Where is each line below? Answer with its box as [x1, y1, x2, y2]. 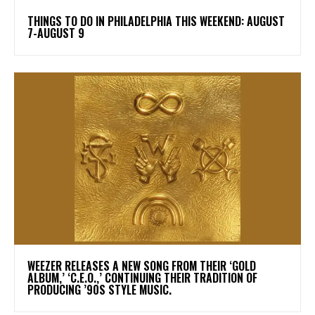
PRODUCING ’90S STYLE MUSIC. [27, 281, 177, 298]
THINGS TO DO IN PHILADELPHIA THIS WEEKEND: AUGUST [27, 13, 285, 30]
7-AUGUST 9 [27, 25, 84, 42]
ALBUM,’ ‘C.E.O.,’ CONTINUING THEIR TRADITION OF [27, 269, 257, 286]
